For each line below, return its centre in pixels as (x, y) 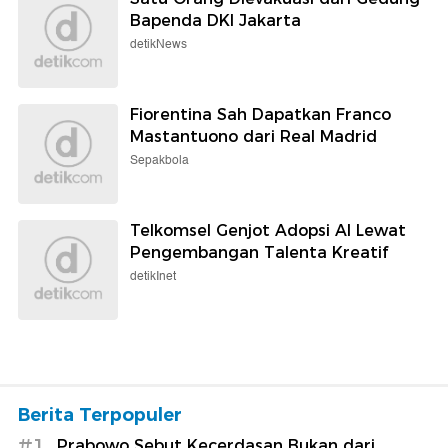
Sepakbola (159, 160)
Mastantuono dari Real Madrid (253, 136)
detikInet (153, 276)
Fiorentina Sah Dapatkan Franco (260, 114)
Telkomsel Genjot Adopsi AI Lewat (268, 230)
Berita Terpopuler (100, 414)
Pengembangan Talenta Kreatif (259, 252)
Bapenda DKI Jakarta (215, 20)
